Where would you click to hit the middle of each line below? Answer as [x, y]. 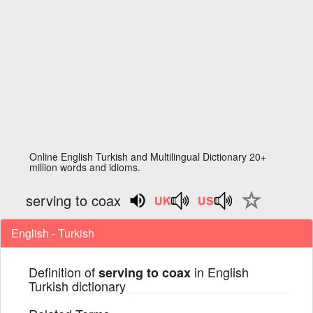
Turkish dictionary [77, 285]
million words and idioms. [85, 167]
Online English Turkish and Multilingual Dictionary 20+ [148, 156]
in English [220, 271]
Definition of [64, 271]
